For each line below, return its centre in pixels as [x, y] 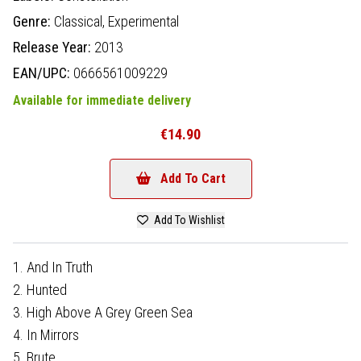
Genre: [33, 21]
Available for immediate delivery [102, 100]
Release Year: [54, 47]
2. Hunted [40, 289]
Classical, [81, 21]
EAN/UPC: [43, 73]
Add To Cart [193, 178]
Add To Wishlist [188, 220]
